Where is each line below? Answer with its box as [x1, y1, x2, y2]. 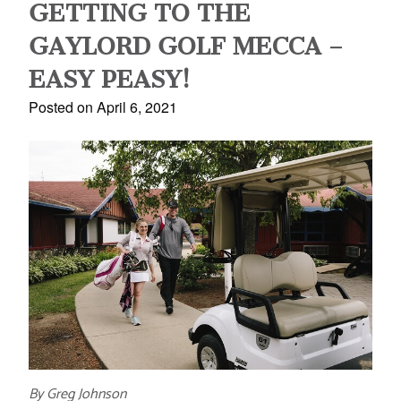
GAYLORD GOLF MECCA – [29, 32, 343, 62]
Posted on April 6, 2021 [29, 97, 177, 118]
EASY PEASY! [29, 65, 191, 95]
